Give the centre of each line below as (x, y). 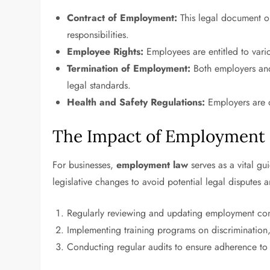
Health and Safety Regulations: (136, 102)
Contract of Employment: (122, 18)
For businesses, (85, 165)
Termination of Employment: (129, 68)
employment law (152, 165)
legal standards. (99, 85)
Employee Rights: (105, 52)
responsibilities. (98, 35)
